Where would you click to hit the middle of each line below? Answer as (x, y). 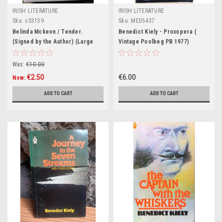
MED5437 (143, 21)
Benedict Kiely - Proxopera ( (157, 32)
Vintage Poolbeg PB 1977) (154, 42)
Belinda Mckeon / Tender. (47, 32)
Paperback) (28, 52)
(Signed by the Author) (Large (53, 42)
